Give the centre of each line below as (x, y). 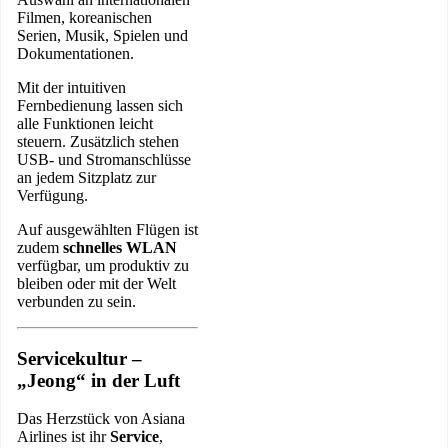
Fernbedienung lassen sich (100, 105)
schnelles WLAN (120, 247)
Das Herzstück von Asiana (101, 419)
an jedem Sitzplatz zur (86, 177)
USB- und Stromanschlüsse (104, 159)
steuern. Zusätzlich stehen (98, 141)
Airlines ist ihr (63, 437)
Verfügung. (52, 195)
